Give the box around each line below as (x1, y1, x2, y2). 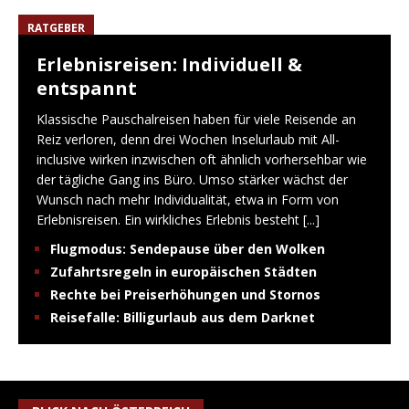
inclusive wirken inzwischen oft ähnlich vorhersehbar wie (37, 151, 367, 169)
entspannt (37, 76, 137, 101)
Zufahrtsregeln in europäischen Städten (50, 263, 317, 281)
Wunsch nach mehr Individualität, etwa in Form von (37, 191, 339, 209)
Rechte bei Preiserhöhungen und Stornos (50, 286, 320, 304)
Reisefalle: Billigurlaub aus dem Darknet (50, 309, 315, 327)
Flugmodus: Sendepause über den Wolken (50, 240, 325, 258)
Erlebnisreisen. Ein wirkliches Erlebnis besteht (37, 211, 303, 229)
